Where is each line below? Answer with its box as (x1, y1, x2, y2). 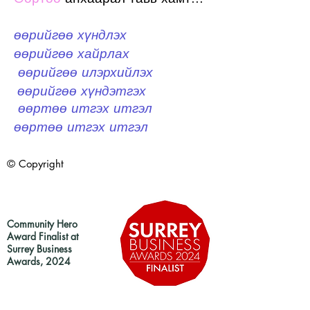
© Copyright (7, 157, 64, 171)
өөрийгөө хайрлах (14, 45, 129, 63)
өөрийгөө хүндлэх (14, 26, 127, 44)
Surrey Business (7, 242, 72, 256)
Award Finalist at (7, 230, 78, 244)
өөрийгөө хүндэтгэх (17, 82, 146, 100)
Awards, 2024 (7, 255, 71, 268)
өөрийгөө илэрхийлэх (18, 64, 153, 82)
